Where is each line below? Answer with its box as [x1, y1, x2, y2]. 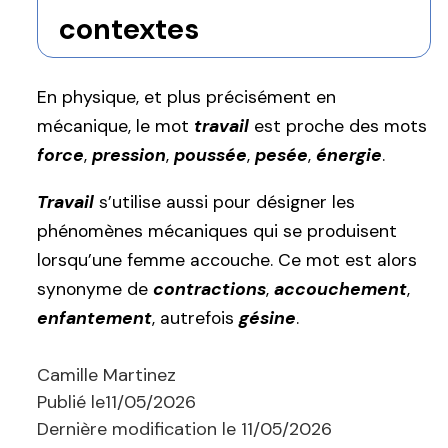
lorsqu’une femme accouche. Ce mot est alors [37, 249, 417, 272]
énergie [316, 143, 382, 166]
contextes [58, 10, 199, 49]
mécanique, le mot [37, 114, 194, 137]
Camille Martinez [37, 363, 176, 388]
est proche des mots [249, 114, 427, 137]
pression [92, 143, 166, 166]
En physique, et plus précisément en [37, 85, 336, 108]
